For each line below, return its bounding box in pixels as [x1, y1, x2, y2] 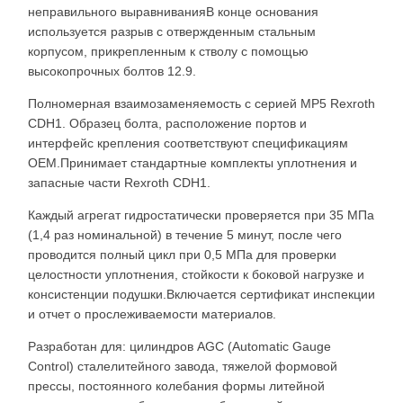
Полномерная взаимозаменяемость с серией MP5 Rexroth [28, 96, 375, 111]
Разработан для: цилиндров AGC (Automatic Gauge [28, 339, 331, 354]
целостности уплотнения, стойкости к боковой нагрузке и [28, 267, 364, 282]
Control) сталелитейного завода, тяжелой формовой [28, 359, 337, 373]
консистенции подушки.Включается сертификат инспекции [28, 287, 375, 301]
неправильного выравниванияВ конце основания [28, 4, 318, 19]
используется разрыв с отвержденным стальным [28, 24, 316, 39]
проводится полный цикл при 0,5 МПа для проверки [28, 247, 336, 262]
